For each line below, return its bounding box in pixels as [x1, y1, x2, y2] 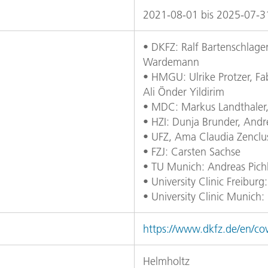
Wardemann [143, 55, 199, 69]
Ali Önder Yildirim [143, 85, 224, 99]
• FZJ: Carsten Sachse [143, 145, 240, 159]
